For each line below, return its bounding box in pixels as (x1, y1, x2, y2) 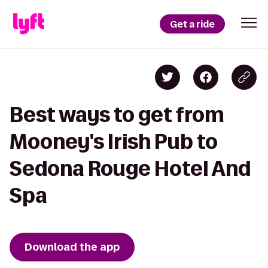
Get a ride (170, 17, 215, 31)
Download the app (25, 240, 120, 254)
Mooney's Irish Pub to (10, 130, 218, 153)
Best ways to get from (10, 103, 224, 126)
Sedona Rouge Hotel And (10, 157, 251, 179)
